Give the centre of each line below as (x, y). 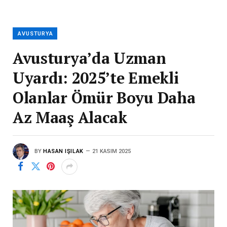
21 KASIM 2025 (111, 151)
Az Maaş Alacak (70, 117)
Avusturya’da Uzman (89, 58)
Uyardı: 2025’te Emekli (96, 78)
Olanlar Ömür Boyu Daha (104, 97)
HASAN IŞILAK (63, 151)
